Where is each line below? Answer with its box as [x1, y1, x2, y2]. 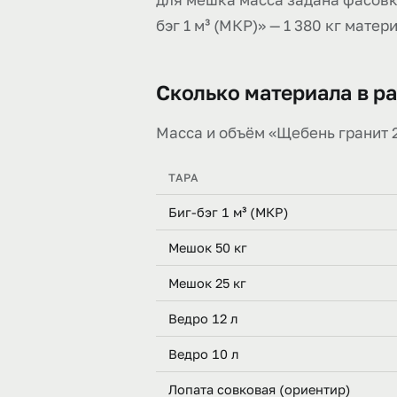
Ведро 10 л [168, 346, 238, 362]
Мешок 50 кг [168, 240, 247, 255]
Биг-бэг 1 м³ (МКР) [168, 205, 289, 220]
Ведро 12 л [168, 311, 237, 326]
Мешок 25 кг [168, 276, 246, 291]
